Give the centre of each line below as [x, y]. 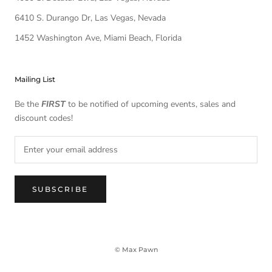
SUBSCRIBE [60, 189]
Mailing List [35, 79]
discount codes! [44, 118]
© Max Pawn [136, 249]
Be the [28, 104]
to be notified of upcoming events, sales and [151, 104]
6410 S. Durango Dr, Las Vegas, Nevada [90, 18]
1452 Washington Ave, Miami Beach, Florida [98, 38]
